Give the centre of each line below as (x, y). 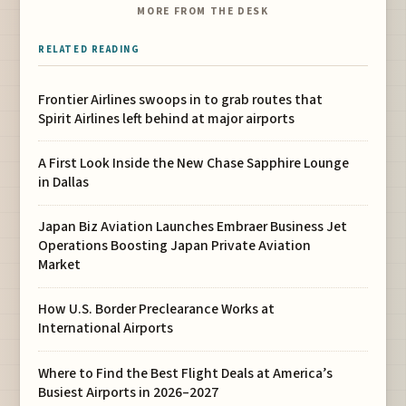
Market (60, 265)
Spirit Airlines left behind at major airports (167, 118)
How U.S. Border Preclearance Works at (157, 309)
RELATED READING (89, 49)
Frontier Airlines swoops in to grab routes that (181, 99)
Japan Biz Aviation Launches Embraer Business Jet (193, 227)
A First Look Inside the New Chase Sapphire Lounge (194, 163)
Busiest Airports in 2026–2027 (129, 392)
